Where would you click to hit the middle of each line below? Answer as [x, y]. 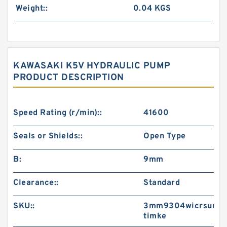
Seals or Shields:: [48, 136]
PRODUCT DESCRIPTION [69, 78]
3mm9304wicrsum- [183, 206]
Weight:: [32, 9]
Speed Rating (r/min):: [58, 113]
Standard [162, 183]
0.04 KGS [152, 9]
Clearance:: [36, 183]
